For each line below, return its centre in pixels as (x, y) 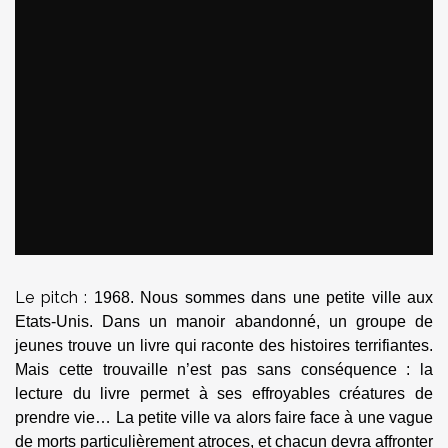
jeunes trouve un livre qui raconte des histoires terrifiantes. (224, 346)
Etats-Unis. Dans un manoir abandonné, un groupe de (224, 322)
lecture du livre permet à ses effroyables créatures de (224, 394)
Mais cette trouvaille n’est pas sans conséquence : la (224, 370)
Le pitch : (54, 298)
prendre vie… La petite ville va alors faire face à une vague (224, 418)
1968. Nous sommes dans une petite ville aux (263, 298)
